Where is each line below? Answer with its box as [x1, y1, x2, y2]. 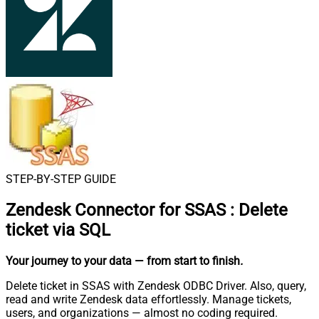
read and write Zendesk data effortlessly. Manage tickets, [6, 292, 291, 306]
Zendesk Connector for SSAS [6, 199, 226, 220]
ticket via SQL [6, 219, 110, 240]
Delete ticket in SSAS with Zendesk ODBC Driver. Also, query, [6, 278, 306, 293]
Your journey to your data [6, 253, 132, 268]
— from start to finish [135, 253, 240, 268]
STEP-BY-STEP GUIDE [6, 172, 116, 186]
